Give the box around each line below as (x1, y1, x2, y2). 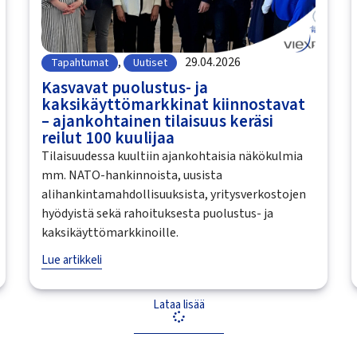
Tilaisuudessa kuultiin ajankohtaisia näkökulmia (41, 147, 303, 165)
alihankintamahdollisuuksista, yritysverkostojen (41, 185, 306, 203)
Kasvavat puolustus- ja (41, 75, 208, 100)
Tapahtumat (50, 54, 108, 71)
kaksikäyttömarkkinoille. (41, 223, 178, 241)
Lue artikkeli (41, 251, 102, 269)
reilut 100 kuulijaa (41, 125, 175, 150)
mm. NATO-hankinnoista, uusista (41, 166, 222, 184)
